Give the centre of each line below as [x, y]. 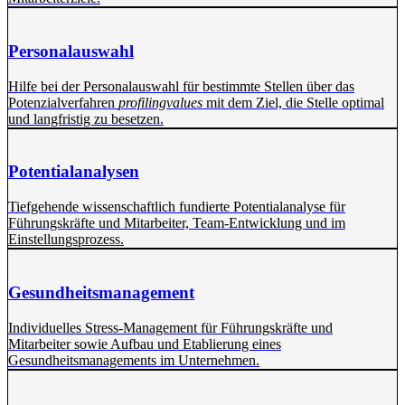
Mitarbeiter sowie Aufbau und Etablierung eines [145, 344]
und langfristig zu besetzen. [86, 118]
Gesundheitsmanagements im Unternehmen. [134, 360]
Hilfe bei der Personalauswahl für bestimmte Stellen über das [181, 86]
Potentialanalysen [74, 172]
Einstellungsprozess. [66, 240]
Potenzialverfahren [63, 102]
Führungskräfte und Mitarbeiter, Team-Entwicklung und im [177, 223]
